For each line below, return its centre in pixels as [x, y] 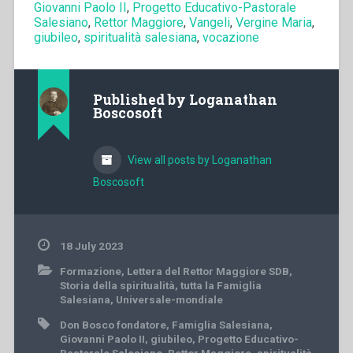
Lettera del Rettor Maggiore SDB [208, 271]
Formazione [90, 271]
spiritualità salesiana [140, 38]
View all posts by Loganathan [198, 160]
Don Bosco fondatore [113, 324]
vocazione [230, 38]
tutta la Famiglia [221, 285]
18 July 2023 [91, 245]
